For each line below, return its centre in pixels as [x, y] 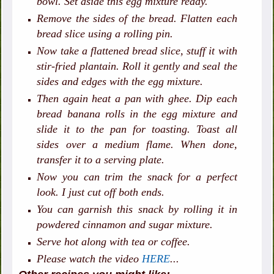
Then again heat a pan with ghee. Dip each [137, 99]
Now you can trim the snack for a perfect [137, 177]
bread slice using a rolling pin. [105, 34]
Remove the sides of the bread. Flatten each [137, 19]
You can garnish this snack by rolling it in [137, 209]
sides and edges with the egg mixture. [120, 82]
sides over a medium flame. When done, [137, 145]
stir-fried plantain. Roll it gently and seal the [137, 66]
